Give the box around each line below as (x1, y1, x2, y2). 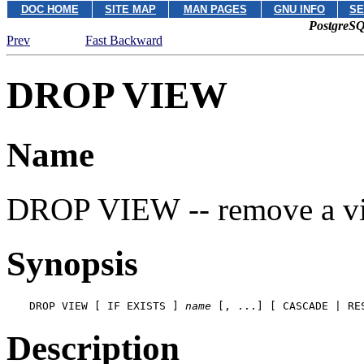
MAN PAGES (183, 3, 247, 15)
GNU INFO (274, 3, 325, 15)
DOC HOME (20, 3, 79, 15)
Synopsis (6, 244, 138, 283)
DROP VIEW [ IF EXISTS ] (29, 299, 185, 312)
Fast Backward (85, 33, 162, 47)
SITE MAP (105, 3, 156, 15)
